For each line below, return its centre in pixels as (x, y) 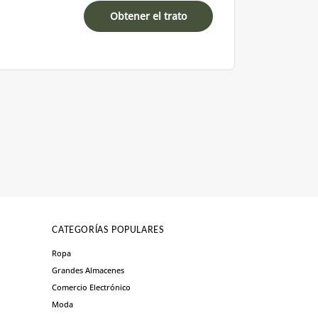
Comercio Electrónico (92, 287)
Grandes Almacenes (88, 270)
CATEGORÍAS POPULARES (108, 230)
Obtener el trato (148, 16)
